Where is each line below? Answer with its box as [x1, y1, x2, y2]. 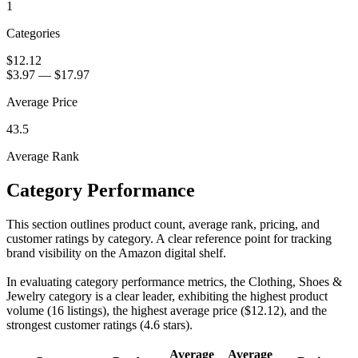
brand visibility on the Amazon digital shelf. [6, 246, 226, 260]
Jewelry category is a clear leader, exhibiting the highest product [6, 289, 328, 303]
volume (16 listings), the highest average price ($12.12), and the [6, 304, 327, 317]
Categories [6, 26, 60, 41]
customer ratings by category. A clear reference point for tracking [6, 232, 332, 245]
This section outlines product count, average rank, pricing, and [6, 217, 320, 231]
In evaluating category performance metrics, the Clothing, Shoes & [6, 275, 342, 288]
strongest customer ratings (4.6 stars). [6, 318, 193, 332]
